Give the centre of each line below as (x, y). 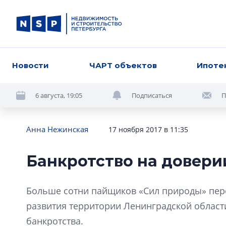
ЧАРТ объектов (123, 65)
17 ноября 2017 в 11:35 (148, 129)
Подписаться (152, 95)
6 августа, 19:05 (59, 95)
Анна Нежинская (57, 129)
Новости (31, 65)
